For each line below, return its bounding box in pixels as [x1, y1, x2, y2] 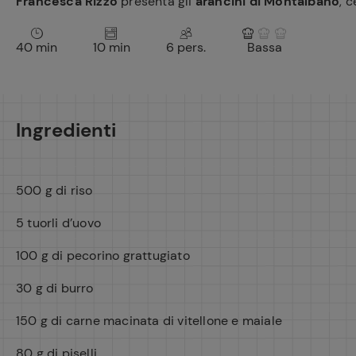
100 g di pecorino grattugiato [16, 247, 190, 264]
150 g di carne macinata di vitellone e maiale [16, 312, 282, 329]
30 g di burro [16, 280, 94, 296]
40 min [16, 39, 57, 56]
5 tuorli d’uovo [16, 215, 101, 231]
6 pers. [166, 39, 206, 56]
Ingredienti [16, 118, 116, 142]
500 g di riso [16, 182, 93, 199]
